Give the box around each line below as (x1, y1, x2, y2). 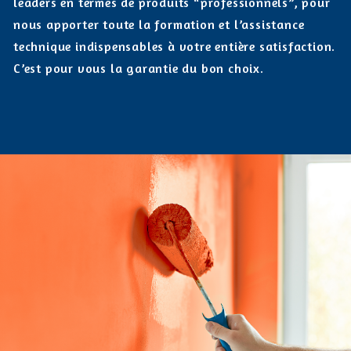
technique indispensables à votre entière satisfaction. (13, 38, 336, 54)
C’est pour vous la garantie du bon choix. (13, 60, 264, 76)
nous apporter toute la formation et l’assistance (13, 16, 305, 32)
